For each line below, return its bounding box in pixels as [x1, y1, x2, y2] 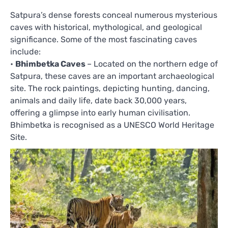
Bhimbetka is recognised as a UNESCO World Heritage [10, 120, 214, 130]
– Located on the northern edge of [87, 59, 218, 69]
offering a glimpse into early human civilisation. [10, 107, 190, 118]
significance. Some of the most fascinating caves [10, 34, 197, 44]
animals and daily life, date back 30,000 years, [10, 95, 187, 105]
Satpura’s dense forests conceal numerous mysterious [10, 10, 217, 20]
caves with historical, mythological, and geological [10, 22, 202, 32]
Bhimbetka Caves [15, 59, 87, 69]
